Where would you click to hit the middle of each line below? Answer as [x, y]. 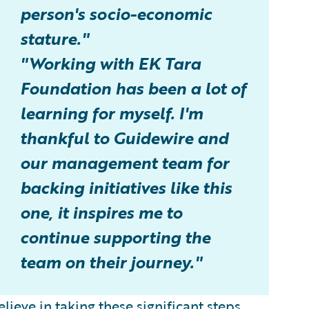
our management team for [124, 162]
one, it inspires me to [101, 212]
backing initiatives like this [126, 187]
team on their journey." [111, 261]
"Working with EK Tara [110, 63]
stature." [54, 38]
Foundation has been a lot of [133, 88]
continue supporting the [115, 237]
